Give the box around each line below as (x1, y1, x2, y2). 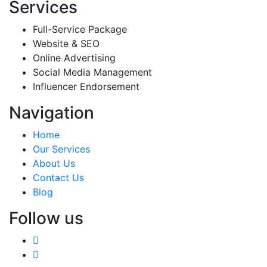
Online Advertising (33, 52, 116, 64)
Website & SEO (33, 38, 100, 50)
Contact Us (33, 172, 84, 184)
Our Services (33, 143, 90, 156)
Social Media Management (33, 66, 152, 79)
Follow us (9, 208, 83, 229)
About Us (33, 157, 75, 170)
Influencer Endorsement (33, 80, 139, 93)
